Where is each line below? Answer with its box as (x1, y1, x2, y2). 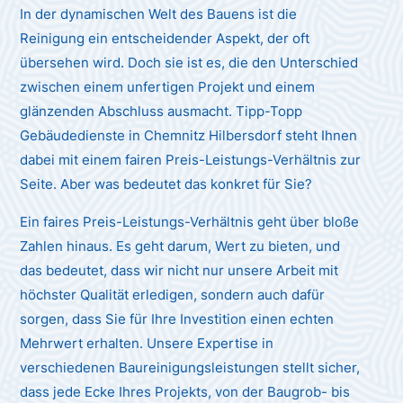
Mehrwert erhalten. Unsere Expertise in (20, 334, 274, 352)
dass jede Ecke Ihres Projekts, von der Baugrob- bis (20, 382, 351, 400)
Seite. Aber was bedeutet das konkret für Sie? (20, 175, 313, 193)
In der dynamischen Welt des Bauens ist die (20, 4, 298, 22)
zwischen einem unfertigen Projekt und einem (20, 77, 316, 95)
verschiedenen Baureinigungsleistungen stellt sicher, (20, 358, 361, 376)
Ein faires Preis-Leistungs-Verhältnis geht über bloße (20, 212, 360, 230)
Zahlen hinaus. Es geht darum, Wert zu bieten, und (20, 237, 341, 255)
